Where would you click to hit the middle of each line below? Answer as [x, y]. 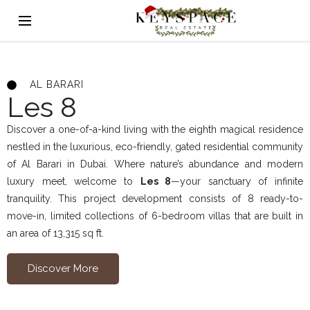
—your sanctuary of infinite [237, 181]
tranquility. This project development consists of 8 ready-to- [155, 199]
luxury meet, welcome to [74, 181]
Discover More [63, 268]
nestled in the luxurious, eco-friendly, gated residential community [155, 147]
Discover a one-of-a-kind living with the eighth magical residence [155, 129]
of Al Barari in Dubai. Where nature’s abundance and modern [155, 164]
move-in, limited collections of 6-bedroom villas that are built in [155, 216]
